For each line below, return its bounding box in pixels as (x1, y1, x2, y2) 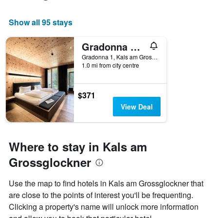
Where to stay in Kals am (9, 138, 147, 155)
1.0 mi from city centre (82, 61, 139, 70)
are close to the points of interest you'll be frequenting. (9, 189, 193, 201)
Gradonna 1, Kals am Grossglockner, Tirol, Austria (152, 53, 158, 61)
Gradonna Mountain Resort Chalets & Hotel (130, 39, 140, 54)
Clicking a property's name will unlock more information (9, 201, 199, 213)
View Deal (120, 102, 153, 112)
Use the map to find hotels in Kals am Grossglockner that (9, 178, 203, 189)
